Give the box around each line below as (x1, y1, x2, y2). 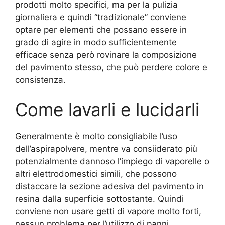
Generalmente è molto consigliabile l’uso (15, 131, 177, 141)
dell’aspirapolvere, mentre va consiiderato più (15, 144, 197, 154)
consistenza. (15, 74, 66, 85)
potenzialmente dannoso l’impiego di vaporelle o (15, 156, 209, 166)
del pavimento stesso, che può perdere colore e (15, 62, 207, 72)
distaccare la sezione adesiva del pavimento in (15, 181, 204, 191)
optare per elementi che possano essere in (15, 24, 187, 35)
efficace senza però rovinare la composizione (15, 49, 197, 60)
